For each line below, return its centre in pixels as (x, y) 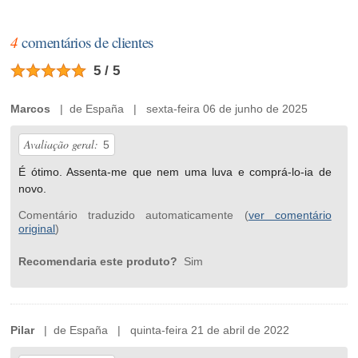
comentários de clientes (86, 42)
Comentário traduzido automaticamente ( (133, 215)
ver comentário (290, 215)
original (37, 229)
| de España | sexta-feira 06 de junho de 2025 (179, 109)
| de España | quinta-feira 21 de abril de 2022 (162, 330)
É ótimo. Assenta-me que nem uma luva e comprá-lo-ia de (175, 172)
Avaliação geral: (62, 145)
